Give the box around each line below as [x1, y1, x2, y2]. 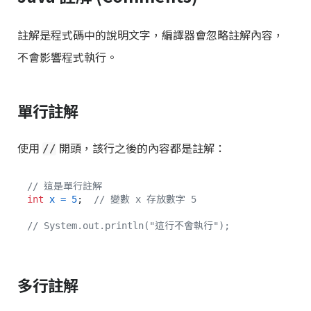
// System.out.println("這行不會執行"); [27, 220, 230, 232]
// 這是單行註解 [27, 180, 102, 192]
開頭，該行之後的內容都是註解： [56, 140, 226, 157]
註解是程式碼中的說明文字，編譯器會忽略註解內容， [17, 26, 284, 43]
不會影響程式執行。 [17, 49, 117, 65]
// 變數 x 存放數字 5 [94, 194, 196, 205]
